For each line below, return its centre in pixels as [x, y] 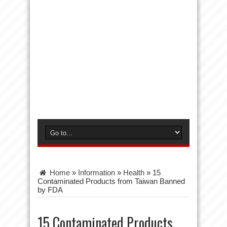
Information [97, 173]
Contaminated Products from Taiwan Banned [111, 181]
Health [134, 173]
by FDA [50, 190]
